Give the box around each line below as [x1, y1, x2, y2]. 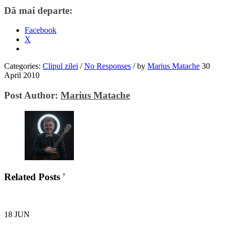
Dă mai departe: [4, 5, 72, 16]
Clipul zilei [43, 62, 78, 71]
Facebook [25, 26, 56, 35]
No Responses [84, 62, 131, 71]
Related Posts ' [4, 171, 65, 183]
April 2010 [4, 71, 40, 80]
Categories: [4, 62, 43, 71]
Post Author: [4, 89, 61, 101]
